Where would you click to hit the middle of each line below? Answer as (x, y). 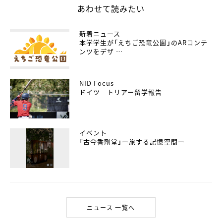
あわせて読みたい (111, 8)
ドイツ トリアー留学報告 (121, 92)
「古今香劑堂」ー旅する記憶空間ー (132, 141)
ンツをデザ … (101, 51)
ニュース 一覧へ (111, 207)
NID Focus (97, 83)
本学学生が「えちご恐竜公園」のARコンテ (143, 42)
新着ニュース (100, 33)
